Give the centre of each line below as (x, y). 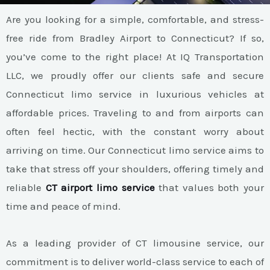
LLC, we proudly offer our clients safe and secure (135, 75)
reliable (26, 187)
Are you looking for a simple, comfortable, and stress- (135, 19)
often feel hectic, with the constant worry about (135, 131)
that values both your (209, 187)
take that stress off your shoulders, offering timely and (135, 169)
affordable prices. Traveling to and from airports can (135, 113)
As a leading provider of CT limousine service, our (135, 243)
